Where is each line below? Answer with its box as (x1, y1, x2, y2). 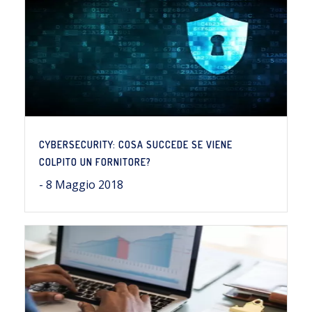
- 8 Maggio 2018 (39, 177, 123, 192)
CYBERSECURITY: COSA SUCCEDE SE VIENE (39, 139, 233, 150)
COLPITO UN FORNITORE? (39, 156, 151, 168)
